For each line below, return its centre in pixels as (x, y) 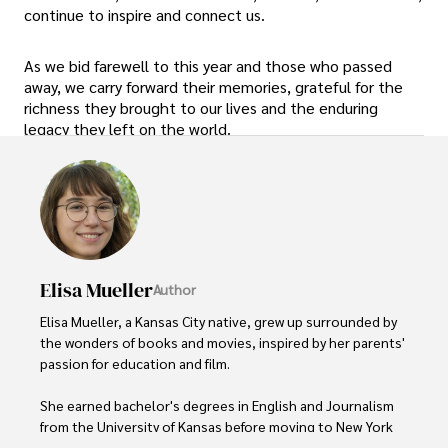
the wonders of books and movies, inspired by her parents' (224, 341)
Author (174, 289)
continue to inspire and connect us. (144, 14)
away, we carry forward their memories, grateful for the (213, 87)
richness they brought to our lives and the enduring (201, 108)
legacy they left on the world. (127, 129)
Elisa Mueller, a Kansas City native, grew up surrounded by (220, 320)
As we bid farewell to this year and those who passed (208, 66)
